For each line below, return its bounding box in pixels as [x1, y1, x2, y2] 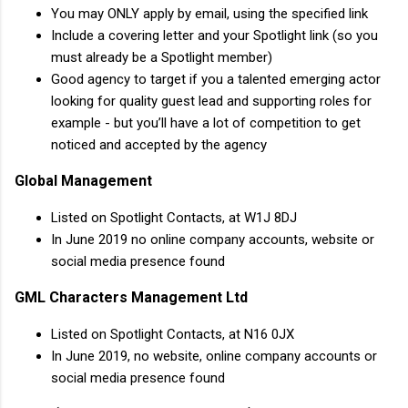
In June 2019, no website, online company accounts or [51, 347, 377, 364]
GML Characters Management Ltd [15, 288, 248, 306]
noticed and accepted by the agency [51, 136, 267, 153]
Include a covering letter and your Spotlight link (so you [51, 26, 378, 44]
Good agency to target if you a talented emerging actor [51, 70, 381, 87]
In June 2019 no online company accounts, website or [51, 230, 374, 248]
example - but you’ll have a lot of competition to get [51, 114, 361, 131]
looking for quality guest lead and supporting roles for [51, 92, 372, 109]
